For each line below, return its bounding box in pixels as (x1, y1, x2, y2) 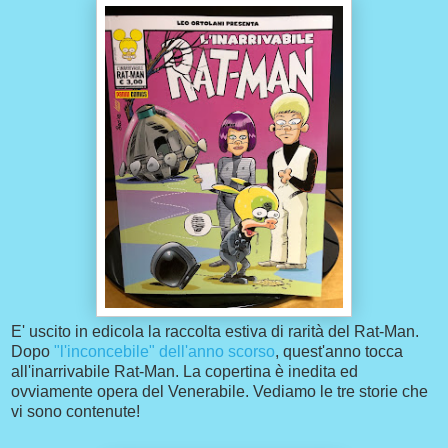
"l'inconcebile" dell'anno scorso (54, 343, 275, 361)
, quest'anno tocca (275, 343, 403, 361)
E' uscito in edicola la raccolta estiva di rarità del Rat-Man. (11, 323, 419, 341)
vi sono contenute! (11, 403, 140, 421)
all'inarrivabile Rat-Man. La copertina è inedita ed (11, 363, 358, 381)
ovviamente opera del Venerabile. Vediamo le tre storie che (11, 383, 428, 401)
